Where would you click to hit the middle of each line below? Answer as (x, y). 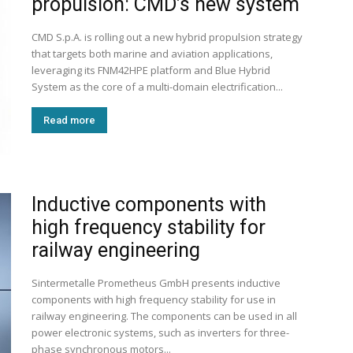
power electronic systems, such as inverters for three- (160, 333)
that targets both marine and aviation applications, (152, 54)
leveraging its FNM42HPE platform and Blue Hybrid (151, 70)
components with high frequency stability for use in (154, 299)
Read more (69, 120)
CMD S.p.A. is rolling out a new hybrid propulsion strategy (167, 37)
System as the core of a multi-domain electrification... (157, 87)
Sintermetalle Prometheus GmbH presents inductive (156, 283)
